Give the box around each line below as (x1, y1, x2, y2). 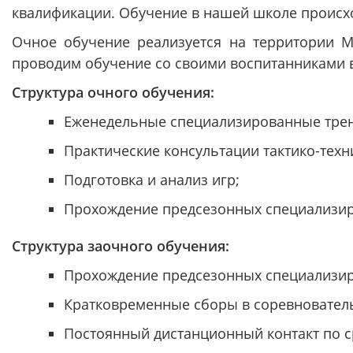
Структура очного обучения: (12, 83, 214, 102)
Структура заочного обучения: (12, 236, 229, 255)
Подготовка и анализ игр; (63, 170, 240, 189)
